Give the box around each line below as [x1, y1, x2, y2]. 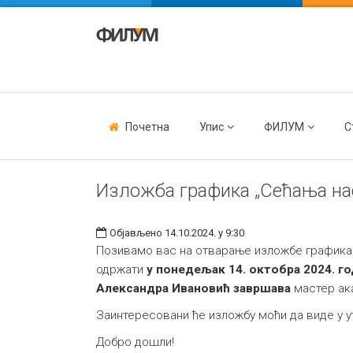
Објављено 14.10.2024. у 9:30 [110, 227, 244, 239]
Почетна [125, 121, 169, 133]
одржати [96, 262, 147, 277]
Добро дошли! [96, 335, 174, 349]
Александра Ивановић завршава [96, 281, 291, 295]
